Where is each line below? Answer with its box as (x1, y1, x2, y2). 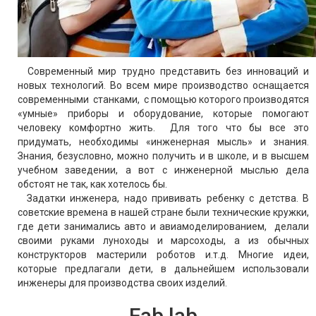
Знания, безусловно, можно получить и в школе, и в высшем (18, 150, 309, 162)
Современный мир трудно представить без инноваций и (18, 66, 309, 78)
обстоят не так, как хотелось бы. (18, 178, 167, 190)
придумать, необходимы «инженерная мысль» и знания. (18, 136, 309, 148)
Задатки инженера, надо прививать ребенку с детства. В (18, 193, 309, 205)
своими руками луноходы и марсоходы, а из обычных (18, 235, 309, 247)
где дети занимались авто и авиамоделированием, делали (18, 221, 309, 233)
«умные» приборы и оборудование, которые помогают (18, 108, 309, 120)
